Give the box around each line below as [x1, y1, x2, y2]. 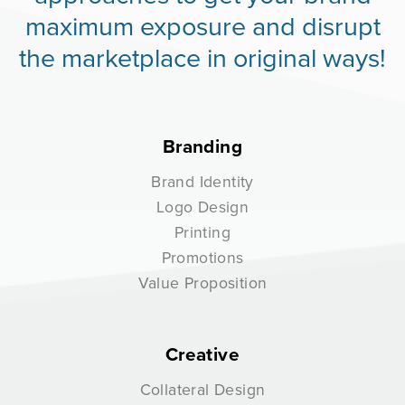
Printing [174, 220, 231, 243]
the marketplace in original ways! [19, 38, 386, 75]
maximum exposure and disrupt [24, 6, 381, 43]
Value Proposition [137, 270, 268, 294]
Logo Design [155, 194, 250, 218]
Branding [162, 132, 243, 160]
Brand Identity [151, 169, 254, 193]
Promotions [161, 245, 244, 268]
